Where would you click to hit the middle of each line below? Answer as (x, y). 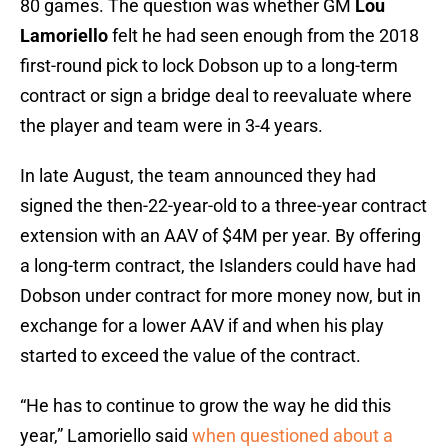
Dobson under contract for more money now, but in (220, 296)
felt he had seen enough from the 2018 (265, 36)
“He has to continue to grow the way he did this (205, 406)
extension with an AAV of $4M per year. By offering (220, 236)
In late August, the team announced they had (198, 176)
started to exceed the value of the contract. (190, 356)
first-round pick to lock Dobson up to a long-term (209, 66)
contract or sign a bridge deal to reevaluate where (216, 96)
